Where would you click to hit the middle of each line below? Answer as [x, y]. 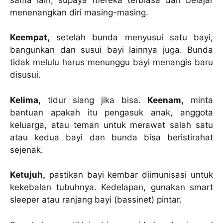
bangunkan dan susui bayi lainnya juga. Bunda [111, 50]
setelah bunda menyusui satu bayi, [131, 38]
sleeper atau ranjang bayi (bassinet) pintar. [96, 200]
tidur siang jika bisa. [94, 100]
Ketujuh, [28, 175]
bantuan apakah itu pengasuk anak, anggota [111, 112]
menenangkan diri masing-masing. [79, 12]
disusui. [25, 75]
